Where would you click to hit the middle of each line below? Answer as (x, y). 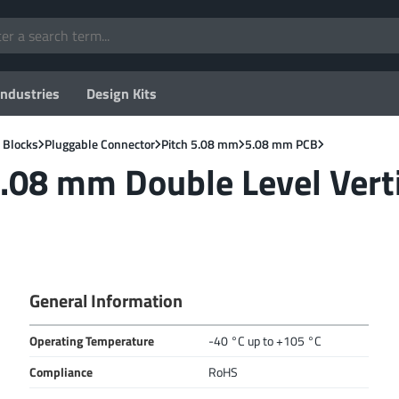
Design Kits (122, 94)
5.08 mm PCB (281, 144)
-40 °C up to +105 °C (265, 341)
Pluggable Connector (100, 144)
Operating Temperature (92, 341)
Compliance (61, 372)
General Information (106, 301)
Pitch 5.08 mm (200, 144)
